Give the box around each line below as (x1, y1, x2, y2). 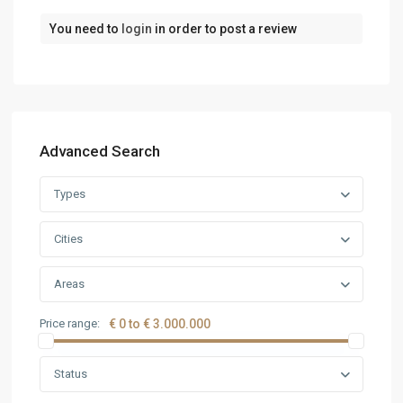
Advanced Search (40, 142, 161, 161)
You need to (49, 22, 122, 37)
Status (54, 367, 88, 381)
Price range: (40, 317, 101, 331)
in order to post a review (152, 22, 298, 37)
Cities (54, 232, 84, 246)
